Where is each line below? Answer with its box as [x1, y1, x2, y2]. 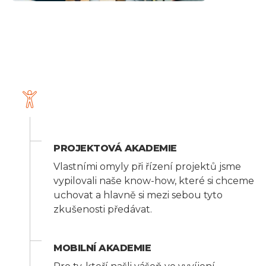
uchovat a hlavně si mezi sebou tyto [53, 189, 223, 201]
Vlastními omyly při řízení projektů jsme [53, 161, 241, 172]
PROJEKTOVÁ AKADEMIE [53, 142, 177, 154]
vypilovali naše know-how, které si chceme [53, 175, 254, 186]
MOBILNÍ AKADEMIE [53, 242, 151, 254]
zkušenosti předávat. [53, 204, 152, 215]
